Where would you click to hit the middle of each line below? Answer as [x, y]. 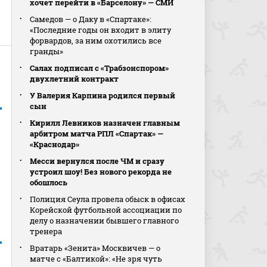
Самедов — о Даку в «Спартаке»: [91, 19]
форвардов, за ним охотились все [96, 41]
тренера [46, 231]
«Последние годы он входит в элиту [101, 30]
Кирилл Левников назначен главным [105, 123]
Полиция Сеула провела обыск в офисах [108, 199]
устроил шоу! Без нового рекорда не [101, 172]
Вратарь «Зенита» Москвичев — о [95, 248]
